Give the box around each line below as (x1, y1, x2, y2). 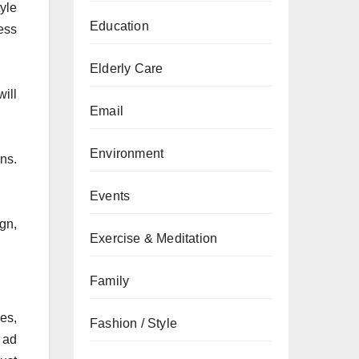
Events (90, 189, 131, 203)
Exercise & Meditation (90, 232, 218, 245)
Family (90, 274, 130, 288)
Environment (90, 147, 164, 160)
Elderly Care (90, 62, 163, 75)
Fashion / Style (90, 317, 177, 330)
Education (90, 19, 149, 33)
